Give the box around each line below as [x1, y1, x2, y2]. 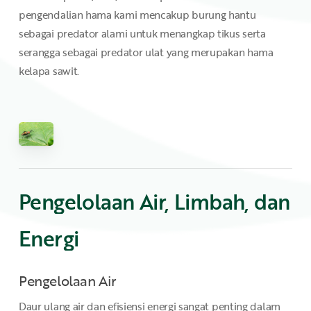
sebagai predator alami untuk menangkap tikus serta [18, 26, 266, 42]
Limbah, [174, 186, 249, 217]
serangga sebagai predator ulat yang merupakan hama [18, 44, 274, 60]
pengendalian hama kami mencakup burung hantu [18, 7, 256, 23]
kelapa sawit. [18, 63, 80, 79]
